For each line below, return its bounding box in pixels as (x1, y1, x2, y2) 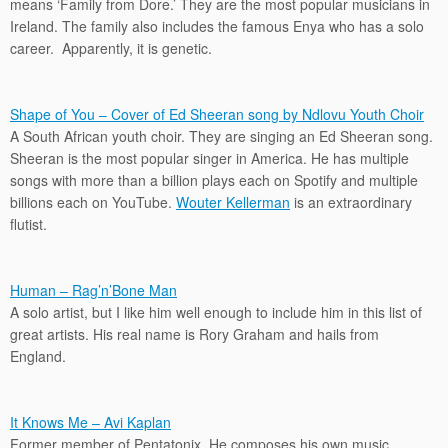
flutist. (10, 214, 47, 234)
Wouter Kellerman (176, 192, 290, 212)
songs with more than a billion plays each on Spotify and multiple (10, 170, 418, 190)
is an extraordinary (290, 192, 412, 212)
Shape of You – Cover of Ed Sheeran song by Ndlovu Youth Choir (10, 104, 424, 124)
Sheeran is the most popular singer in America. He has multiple (10, 148, 409, 168)
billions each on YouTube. (10, 192, 176, 212)
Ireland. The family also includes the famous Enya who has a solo (10, 16, 424, 36)
